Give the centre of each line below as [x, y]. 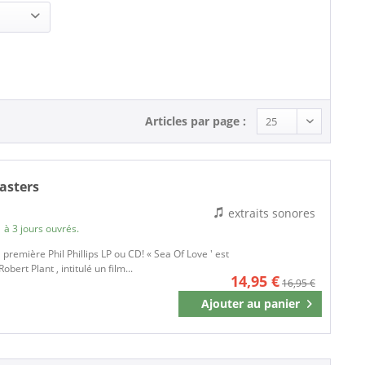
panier [281, 304]
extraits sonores [272, 213]
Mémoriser [276, 307]
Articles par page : [196, 121]
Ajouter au [231, 304]
